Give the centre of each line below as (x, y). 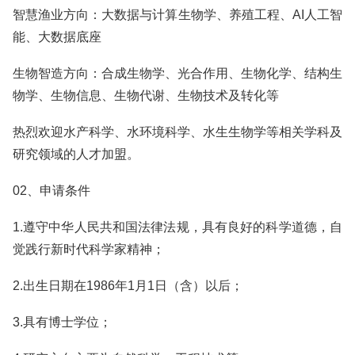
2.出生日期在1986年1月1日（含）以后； (128, 286)
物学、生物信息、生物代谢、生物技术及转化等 (146, 95)
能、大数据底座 (57, 37)
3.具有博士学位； (62, 322)
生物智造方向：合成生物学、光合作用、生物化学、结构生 (177, 73)
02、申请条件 (52, 191)
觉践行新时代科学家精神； (89, 249)
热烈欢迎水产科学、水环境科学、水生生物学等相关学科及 (177, 132)
